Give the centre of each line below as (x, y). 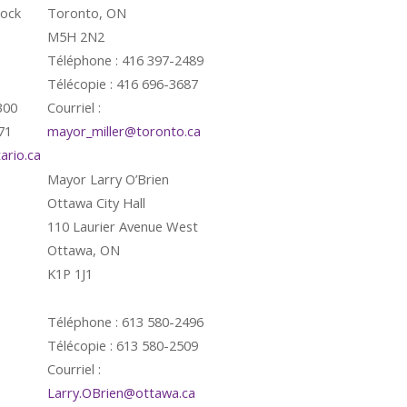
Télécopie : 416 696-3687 (123, 84)
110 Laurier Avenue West (123, 226)
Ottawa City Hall (96, 203)
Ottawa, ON (84, 250)
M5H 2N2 (76, 36)
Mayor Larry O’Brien (108, 179)
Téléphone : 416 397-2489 (125, 60)
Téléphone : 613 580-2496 (125, 322)
